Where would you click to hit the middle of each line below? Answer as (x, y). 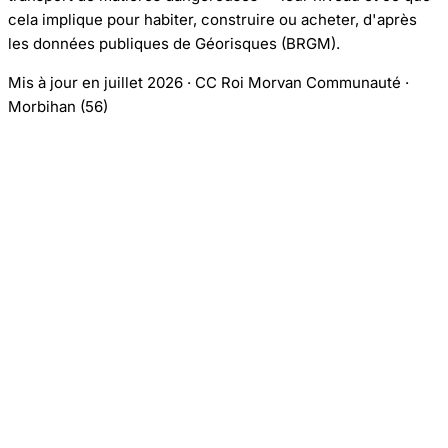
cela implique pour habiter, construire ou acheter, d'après (212, 19)
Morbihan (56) (58, 106)
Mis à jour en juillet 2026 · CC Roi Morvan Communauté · (208, 82)
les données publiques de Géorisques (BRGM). (174, 43)
